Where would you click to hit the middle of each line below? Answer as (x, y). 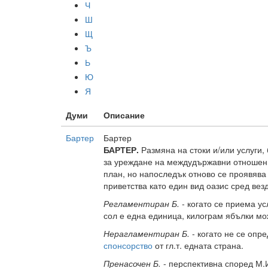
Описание (124, 115)
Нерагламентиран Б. (147, 233)
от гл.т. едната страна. (199, 245)
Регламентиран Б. (141, 203)
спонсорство (129, 245)
